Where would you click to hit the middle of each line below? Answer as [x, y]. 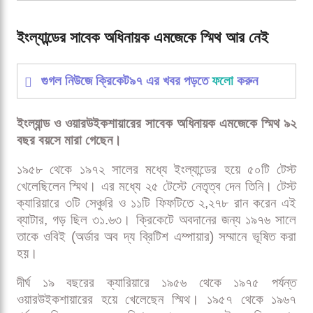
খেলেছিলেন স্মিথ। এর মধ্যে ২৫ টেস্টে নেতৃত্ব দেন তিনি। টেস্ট [156, 187]
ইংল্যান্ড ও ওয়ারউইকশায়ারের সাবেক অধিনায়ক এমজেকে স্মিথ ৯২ [156, 124]
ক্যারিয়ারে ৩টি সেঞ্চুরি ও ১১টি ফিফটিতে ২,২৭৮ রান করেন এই [156, 203]
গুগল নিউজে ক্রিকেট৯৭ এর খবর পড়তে [126, 81]
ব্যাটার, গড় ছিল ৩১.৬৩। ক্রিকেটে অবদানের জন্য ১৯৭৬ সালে [156, 220]
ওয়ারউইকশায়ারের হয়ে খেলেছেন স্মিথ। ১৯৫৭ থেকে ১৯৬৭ [156, 300]
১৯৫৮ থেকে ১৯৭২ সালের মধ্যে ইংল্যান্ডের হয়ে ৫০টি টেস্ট [156, 170]
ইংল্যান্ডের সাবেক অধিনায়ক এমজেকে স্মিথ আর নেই [143, 38]
